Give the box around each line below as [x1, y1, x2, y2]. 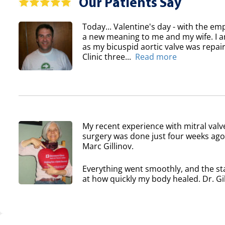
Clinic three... [82, 51, 132, 62]
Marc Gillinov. [82, 140, 134, 152]
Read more [135, 51, 177, 62]
